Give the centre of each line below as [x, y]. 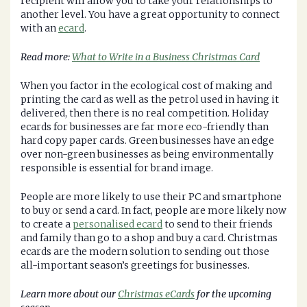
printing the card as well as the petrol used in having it [150, 100]
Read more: [46, 57]
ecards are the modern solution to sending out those [145, 252]
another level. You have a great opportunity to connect [150, 15]
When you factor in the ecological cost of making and [146, 86]
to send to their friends [218, 224]
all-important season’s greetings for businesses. [135, 266]
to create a [47, 224]
